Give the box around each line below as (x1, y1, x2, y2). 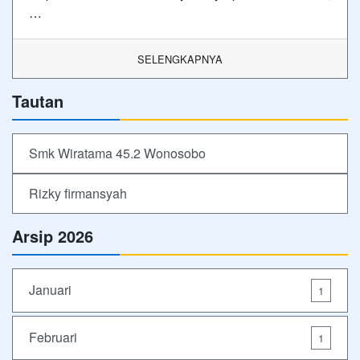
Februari (29, 328, 77, 346)
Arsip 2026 (12, 223, 93, 247)
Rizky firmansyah (29, 183, 127, 202)
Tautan (12, 88, 63, 112)
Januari (29, 280, 72, 299)
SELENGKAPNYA (137, 51, 223, 67)
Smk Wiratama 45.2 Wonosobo (29, 143, 206, 162)
